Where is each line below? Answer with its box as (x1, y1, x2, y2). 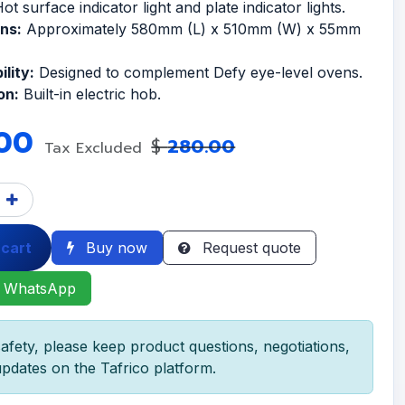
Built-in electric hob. (19, 85, 162, 104)
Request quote (197, 239, 301, 258)
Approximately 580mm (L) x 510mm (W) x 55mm (22, 20, 362, 39)
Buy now (80, 239, 147, 258)
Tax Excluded (44, 137, 148, 160)
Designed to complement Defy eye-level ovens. (34, 63, 363, 82)
